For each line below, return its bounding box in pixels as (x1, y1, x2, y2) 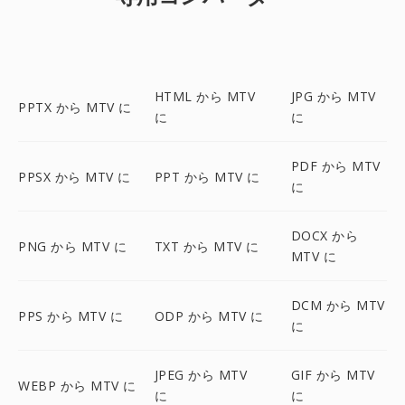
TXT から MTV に (154, 237, 259, 255)
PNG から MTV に (18, 237, 127, 255)
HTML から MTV (154, 88, 256, 105)
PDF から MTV (290, 157, 381, 174)
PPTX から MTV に (18, 98, 132, 116)
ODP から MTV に (154, 306, 264, 325)
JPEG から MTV (154, 366, 248, 383)
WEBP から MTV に (18, 376, 137, 394)
